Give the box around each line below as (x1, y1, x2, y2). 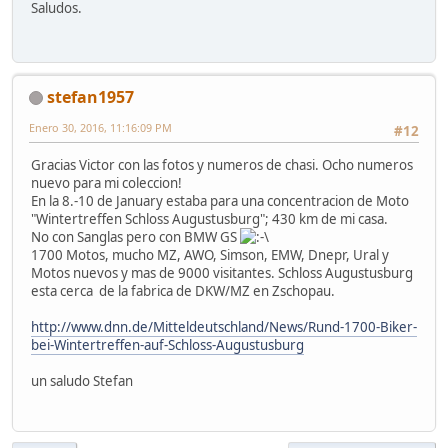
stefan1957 (47, 85, 134, 108)
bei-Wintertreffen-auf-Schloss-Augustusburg (31, 336, 304, 355)
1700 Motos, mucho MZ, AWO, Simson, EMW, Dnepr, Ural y (31, 246, 389, 265)
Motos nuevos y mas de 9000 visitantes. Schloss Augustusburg (31, 264, 413, 283)
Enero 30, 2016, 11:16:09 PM (29, 119, 172, 135)
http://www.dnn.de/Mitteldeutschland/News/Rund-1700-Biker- (31, 318, 417, 337)
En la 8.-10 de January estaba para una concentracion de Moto (31, 192, 409, 211)
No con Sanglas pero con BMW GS (31, 228, 240, 247)
